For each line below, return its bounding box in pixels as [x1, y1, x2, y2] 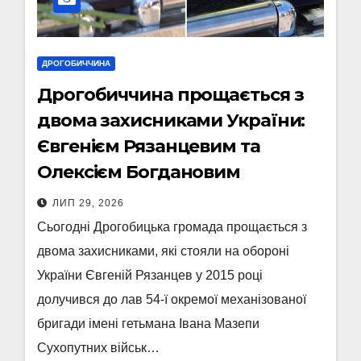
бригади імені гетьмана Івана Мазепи [37, 317, 259, 330]
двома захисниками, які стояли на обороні [37, 244, 289, 258]
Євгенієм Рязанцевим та [37, 135, 260, 157]
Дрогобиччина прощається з [37, 84, 304, 106]
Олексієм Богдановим [37, 161, 241, 183]
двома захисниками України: [37, 110, 305, 131]
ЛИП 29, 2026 [52, 197, 124, 209]
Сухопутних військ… [37, 341, 160, 355]
